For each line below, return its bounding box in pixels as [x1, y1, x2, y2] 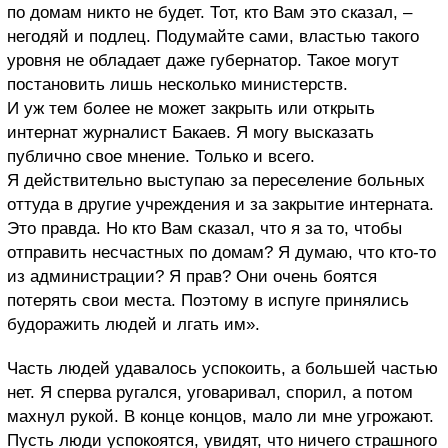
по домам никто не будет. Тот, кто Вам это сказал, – [7, 3, 412, 23]
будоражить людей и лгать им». [7, 315, 260, 335]
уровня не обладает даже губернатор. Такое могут [7, 51, 399, 71]
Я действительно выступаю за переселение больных [7, 171, 425, 191]
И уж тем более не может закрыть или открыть [7, 99, 375, 119]
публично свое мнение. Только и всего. [7, 147, 315, 167]
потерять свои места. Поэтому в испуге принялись [7, 291, 409, 311]
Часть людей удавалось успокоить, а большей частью [7, 359, 438, 379]
